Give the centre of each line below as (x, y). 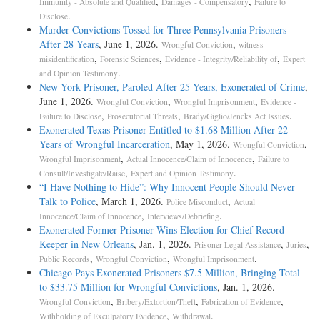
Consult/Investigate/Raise (82, 173)
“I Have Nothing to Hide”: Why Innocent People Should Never (167, 186)
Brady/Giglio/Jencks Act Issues (236, 116)
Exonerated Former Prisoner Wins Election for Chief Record (162, 229)
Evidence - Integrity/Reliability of (221, 59)
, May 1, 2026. (201, 144)
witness (251, 44)
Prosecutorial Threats (142, 116)
